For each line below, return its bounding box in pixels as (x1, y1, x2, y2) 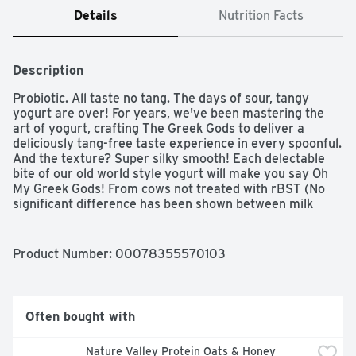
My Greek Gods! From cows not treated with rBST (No (13, 181, 325, 197)
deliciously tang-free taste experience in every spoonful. (13, 136, 342, 152)
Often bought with (25, 309, 135, 325)
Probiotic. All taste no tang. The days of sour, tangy (13, 91, 309, 106)
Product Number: (13, 246, 115, 262)
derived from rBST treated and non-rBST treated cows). (13, 211, 340, 227)
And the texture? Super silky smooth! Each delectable (13, 151, 325, 167)
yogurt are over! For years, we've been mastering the (13, 106, 324, 122)
